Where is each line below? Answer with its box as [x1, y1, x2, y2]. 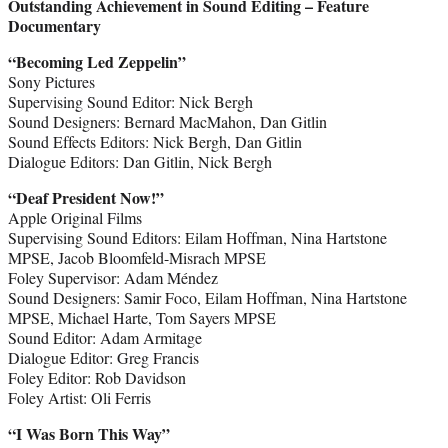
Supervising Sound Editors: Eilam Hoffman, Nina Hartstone [8, 226, 387, 248]
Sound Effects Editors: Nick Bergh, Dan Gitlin [8, 130, 302, 152]
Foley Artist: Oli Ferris [8, 386, 151, 408]
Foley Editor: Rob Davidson [8, 366, 186, 388]
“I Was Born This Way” [8, 421, 170, 445]
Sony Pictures [8, 70, 95, 92]
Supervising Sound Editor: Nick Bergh [8, 90, 253, 112]
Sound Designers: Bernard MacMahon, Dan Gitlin [8, 110, 327, 132]
